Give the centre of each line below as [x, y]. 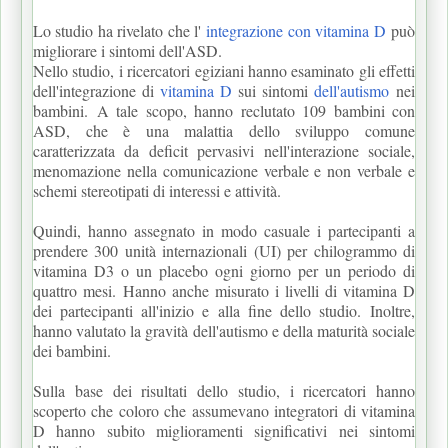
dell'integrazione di [97, 90]
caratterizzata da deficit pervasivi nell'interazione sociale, [224, 150]
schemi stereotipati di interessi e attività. [157, 190]
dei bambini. [72, 350]
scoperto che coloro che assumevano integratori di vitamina [224, 410]
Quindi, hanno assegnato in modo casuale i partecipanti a [224, 230]
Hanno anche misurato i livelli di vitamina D [269, 290]
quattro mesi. [78, 290]
